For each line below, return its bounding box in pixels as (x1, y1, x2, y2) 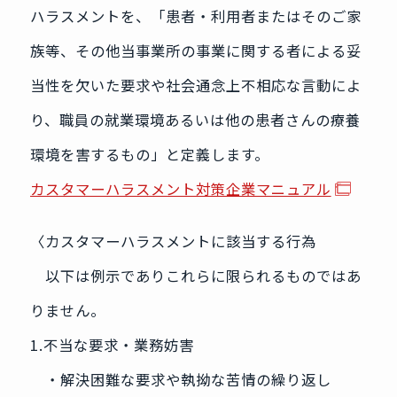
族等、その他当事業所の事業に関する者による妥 (29, 40, 362, 62)
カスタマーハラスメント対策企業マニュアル (29, 178, 331, 200)
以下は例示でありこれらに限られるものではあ (29, 265, 362, 287)
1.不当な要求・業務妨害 (29, 334, 194, 356)
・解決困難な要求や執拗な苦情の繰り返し (29, 369, 331, 391)
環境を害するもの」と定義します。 (29, 144, 269, 166)
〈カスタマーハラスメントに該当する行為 (29, 230, 316, 253)
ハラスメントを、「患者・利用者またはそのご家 (29, 5, 362, 27)
